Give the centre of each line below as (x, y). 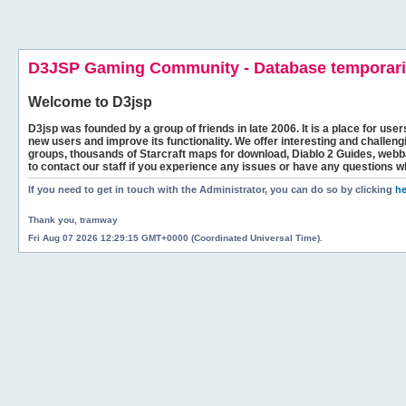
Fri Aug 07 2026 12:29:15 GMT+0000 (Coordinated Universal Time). (175, 237)
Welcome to (70, 102)
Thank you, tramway (73, 219)
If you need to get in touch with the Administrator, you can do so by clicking (212, 189)
